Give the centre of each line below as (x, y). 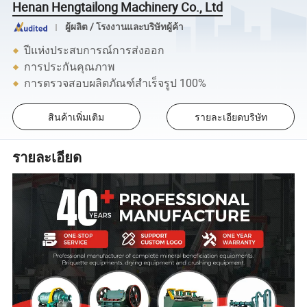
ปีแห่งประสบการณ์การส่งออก (95, 50)
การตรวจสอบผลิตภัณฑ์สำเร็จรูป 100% (115, 83)
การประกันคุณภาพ (70, 67)
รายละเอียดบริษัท (231, 117)
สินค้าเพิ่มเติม (76, 117)
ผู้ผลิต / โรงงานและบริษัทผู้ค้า (124, 27)
